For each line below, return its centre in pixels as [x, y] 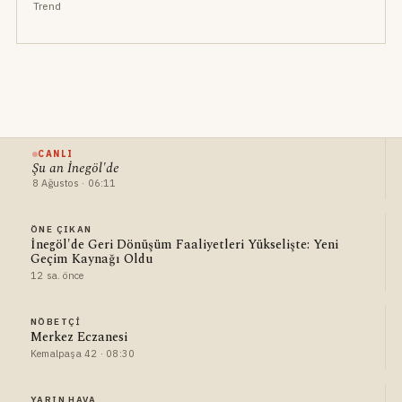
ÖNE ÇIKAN [61, 230]
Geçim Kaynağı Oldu [91, 259]
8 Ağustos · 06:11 [74, 184]
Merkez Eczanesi [79, 337]
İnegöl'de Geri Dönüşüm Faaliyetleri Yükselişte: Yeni [184, 245]
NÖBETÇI [56, 322]
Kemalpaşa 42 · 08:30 [83, 354]
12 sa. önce [57, 276]
